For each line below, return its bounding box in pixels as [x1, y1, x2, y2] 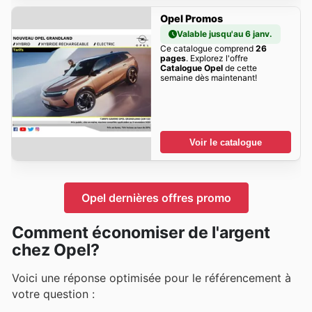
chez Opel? [12, 240, 100, 260]
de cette [222, 63, 257, 74]
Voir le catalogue [189, 136, 262, 148]
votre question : [12, 286, 95, 301]
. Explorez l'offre [185, 53, 248, 64]
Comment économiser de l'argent [12, 222, 270, 242]
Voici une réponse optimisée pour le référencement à [12, 270, 291, 285]
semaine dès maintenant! [159, 72, 257, 84]
